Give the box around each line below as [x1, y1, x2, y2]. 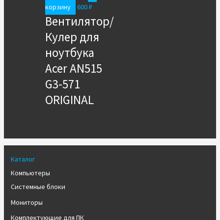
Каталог [10, 155, 35, 164]
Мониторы [10, 197, 43, 207]
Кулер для [45, 29, 99, 45]
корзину [45, 2, 71, 12]
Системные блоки [10, 182, 65, 192]
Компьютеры [10, 168, 50, 178]
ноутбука [45, 45, 94, 61]
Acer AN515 [45, 60, 102, 77]
